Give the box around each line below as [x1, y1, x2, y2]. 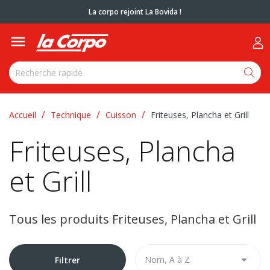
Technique [51, 109, 91, 121]
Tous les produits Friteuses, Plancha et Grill [9, 211, 256, 228]
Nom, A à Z [145, 253, 190, 265]
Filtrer [55, 254, 80, 266]
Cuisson [105, 109, 136, 121]
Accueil [9, 109, 36, 121]
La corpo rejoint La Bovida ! [89, 7, 181, 17]
